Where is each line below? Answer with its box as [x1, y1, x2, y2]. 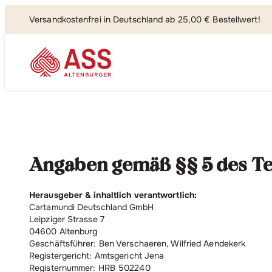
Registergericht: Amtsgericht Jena [29, 250, 165, 261]
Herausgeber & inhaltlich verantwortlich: [29, 189, 197, 200]
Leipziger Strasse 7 [29, 214, 104, 225]
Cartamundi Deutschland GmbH [29, 202, 221, 212]
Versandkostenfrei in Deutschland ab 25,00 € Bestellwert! [29, 14, 260, 25]
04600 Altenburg [29, 226, 98, 237]
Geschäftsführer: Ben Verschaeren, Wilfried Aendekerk [29, 238, 246, 249]
